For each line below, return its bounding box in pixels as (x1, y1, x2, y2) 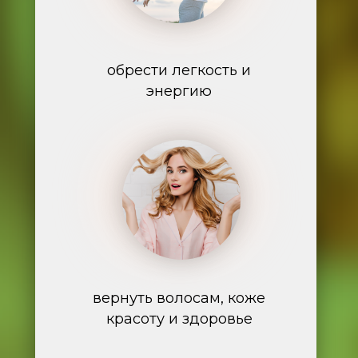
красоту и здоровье (105, 310, 253, 328)
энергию (146, 82, 212, 100)
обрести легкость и (107, 62, 251, 79)
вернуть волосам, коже (93, 289, 265, 307)
